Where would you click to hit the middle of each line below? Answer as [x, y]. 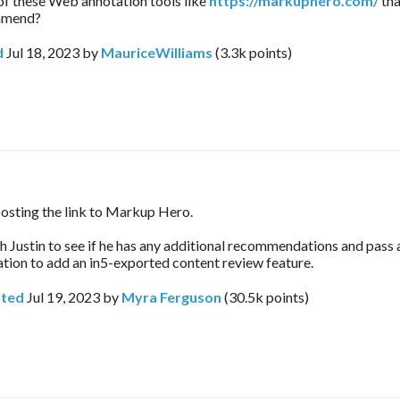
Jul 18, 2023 [43, 53]
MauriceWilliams [157, 53]
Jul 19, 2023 [63, 297]
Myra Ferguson [171, 297]
